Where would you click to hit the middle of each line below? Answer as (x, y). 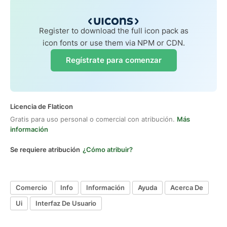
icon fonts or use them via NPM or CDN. (113, 43)
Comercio (31, 188)
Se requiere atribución (45, 149)
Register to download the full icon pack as (113, 30)
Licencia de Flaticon (42, 106)
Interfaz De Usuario (66, 203)
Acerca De (187, 188)
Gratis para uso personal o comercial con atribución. (93, 119)
